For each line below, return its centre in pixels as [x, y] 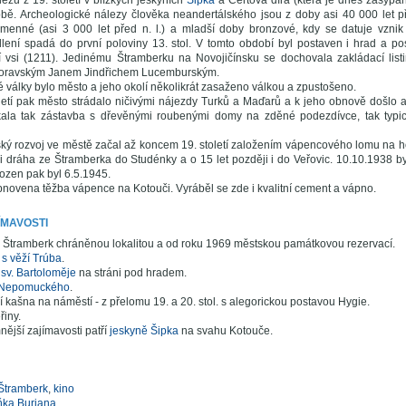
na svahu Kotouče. [225, 331]
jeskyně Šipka [144, 331]
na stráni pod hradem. [131, 273]
